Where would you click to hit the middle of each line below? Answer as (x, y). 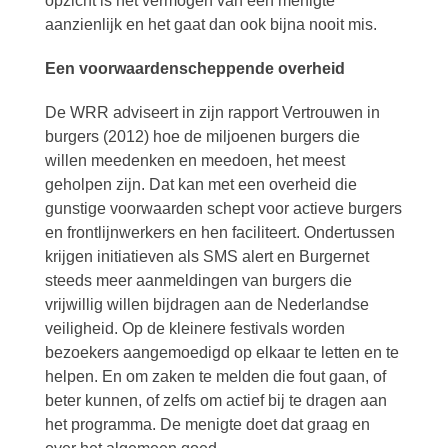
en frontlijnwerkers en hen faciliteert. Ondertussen (219, 232)
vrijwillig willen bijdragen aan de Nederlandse (206, 304)
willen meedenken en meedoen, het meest (194, 160)
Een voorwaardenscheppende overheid (194, 68)
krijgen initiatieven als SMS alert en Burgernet (206, 256)
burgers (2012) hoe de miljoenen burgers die (202, 136)
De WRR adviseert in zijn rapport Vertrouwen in (212, 112)
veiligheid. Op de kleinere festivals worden (194, 328)
